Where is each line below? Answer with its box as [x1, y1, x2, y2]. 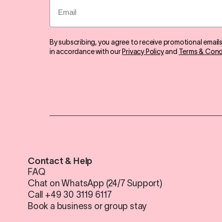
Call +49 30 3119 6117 [28, 190, 112, 200]
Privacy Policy [122, 47, 164, 55]
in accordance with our [50, 47, 122, 55]
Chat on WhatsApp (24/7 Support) [28, 178, 163, 189]
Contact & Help [28, 156, 93, 166]
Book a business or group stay [28, 201, 147, 212]
